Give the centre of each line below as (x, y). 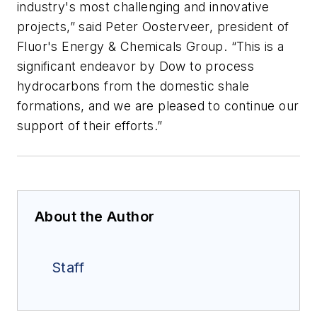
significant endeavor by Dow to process (136, 67)
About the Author (95, 217)
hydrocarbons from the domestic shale (133, 86)
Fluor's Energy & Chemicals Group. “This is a (151, 47)
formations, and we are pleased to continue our (158, 106)
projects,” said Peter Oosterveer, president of (153, 27)
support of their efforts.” (90, 126)
